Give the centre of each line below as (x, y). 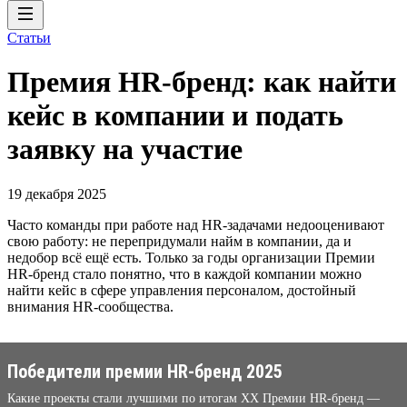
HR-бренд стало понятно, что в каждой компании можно (184, 273)
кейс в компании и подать (175, 116)
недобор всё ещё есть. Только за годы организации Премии (191, 257)
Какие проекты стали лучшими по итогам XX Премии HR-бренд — (194, 398)
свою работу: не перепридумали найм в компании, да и (179, 241)
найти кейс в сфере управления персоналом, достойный (182, 290)
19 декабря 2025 (57, 194)
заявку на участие (125, 149)
